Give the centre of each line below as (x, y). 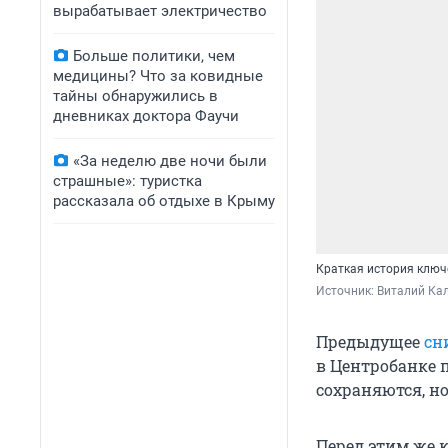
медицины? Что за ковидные (158, 76)
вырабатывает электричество (160, 11)
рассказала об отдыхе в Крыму (164, 201)
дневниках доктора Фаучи (146, 116)
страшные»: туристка (127, 181)
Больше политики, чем (154, 56)
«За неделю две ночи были (170, 161)
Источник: (346, 290)
